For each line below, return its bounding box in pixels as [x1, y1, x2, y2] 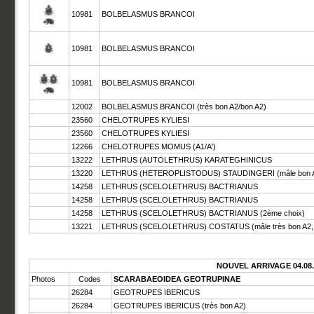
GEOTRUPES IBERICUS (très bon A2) [113, 301, 246, 310]
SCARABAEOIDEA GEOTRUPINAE [113, 275, 240, 283]
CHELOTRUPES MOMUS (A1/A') [101, 142, 216, 151]
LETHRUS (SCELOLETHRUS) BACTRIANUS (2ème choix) [101, 209, 305, 217]
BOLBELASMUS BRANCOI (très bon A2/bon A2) [101, 102, 266, 111]
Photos [31, 275, 55, 283]
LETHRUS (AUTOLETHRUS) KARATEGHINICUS [101, 156, 272, 164]
